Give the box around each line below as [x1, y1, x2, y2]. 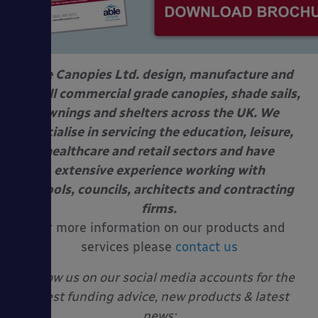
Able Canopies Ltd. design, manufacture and [25, 66, 293, 82]
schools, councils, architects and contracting [24, 181, 294, 197]
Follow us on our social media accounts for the [23, 269, 295, 285]
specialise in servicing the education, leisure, [25, 124, 293, 140]
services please [80, 238, 175, 255]
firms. [141, 200, 177, 216]
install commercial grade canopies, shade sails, [18, 85, 300, 102]
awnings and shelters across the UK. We [39, 104, 279, 121]
